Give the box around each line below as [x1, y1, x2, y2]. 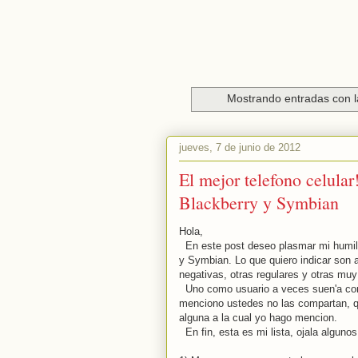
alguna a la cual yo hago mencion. [179, 311, 337, 324]
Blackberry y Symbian [179, 190, 339, 214]
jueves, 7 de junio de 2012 [179, 141, 300, 154]
